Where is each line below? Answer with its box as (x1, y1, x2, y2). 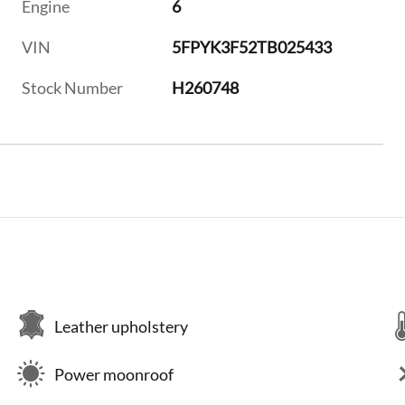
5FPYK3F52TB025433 (172, 37, 333, 58)
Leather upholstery (54, 316, 188, 336)
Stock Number (22, 78, 123, 99)
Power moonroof (54, 363, 174, 384)
